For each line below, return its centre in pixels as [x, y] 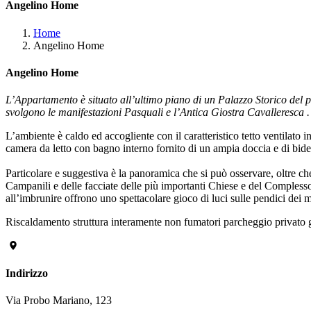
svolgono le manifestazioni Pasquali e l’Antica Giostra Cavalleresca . [158, 112]
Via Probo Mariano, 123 [59, 300]
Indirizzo [27, 273]
